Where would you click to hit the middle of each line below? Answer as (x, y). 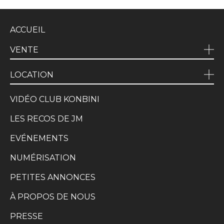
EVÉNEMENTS (39, 138)
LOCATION (32, 74)
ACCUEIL (27, 30)
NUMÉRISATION (43, 158)
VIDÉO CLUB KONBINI (55, 99)
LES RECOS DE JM (46, 119)
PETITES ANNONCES (53, 177)
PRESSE (26, 216)
